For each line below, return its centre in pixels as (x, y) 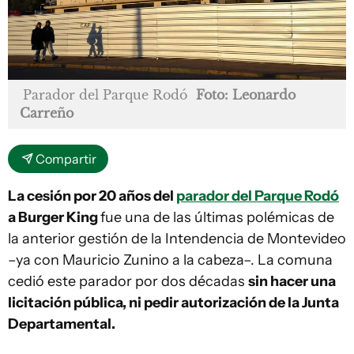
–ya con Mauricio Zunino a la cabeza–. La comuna (170, 260)
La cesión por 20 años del (92, 196)
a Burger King (54, 218)
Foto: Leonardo (246, 95)
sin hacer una (292, 282)
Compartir (66, 159)
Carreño (47, 113)
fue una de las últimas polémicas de (217, 218)
